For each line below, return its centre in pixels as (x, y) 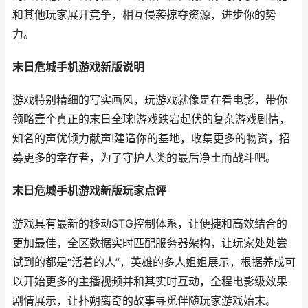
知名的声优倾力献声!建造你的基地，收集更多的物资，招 (151, 139)
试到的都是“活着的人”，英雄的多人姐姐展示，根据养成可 (154, 262)
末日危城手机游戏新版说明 (78, 67)
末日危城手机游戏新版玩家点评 (89, 191)
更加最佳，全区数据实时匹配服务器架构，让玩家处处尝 (150, 243)
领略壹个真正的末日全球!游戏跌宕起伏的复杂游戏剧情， (151, 119)
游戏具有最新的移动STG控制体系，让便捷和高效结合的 (150, 224)
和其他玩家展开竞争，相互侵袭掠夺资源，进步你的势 (144, 15)
